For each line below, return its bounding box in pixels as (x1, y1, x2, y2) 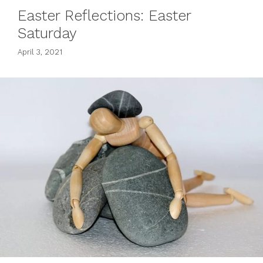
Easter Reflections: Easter (18, 7, 191, 25)
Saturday (18, 25, 77, 42)
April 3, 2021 (18, 47, 62, 56)
